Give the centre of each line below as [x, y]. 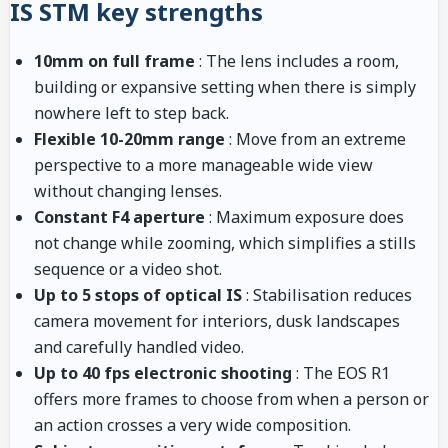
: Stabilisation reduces [327, 294]
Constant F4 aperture [119, 216]
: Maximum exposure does [304, 216]
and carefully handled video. [139, 346]
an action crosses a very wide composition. [192, 424]
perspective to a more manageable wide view [203, 164]
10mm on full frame [114, 60]
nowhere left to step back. [131, 112]
